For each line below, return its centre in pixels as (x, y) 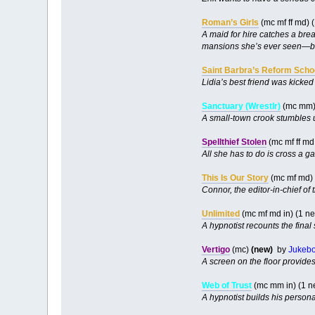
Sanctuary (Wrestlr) (241, 106)
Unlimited (220, 213)
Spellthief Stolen (234, 142)
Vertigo (216, 249)
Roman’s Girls (230, 22)
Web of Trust (226, 285)
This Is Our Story (235, 178)
